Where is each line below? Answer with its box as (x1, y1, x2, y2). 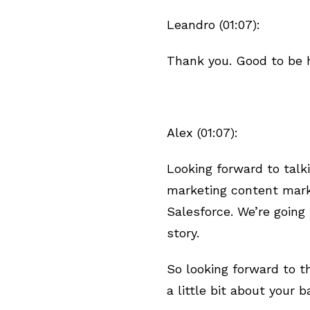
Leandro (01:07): (167, 17, 260, 32)
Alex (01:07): (167, 125, 238, 140)
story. (167, 226, 203, 240)
